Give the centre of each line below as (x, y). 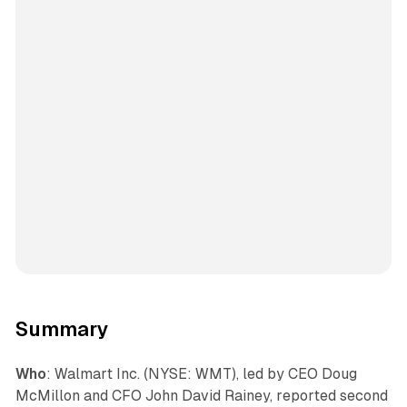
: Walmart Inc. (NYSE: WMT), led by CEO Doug (201, 373)
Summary (62, 329)
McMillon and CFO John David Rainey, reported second (201, 395)
